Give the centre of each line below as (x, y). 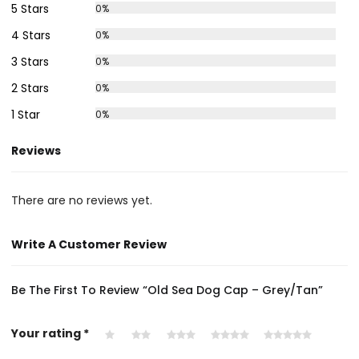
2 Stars (30, 88)
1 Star (26, 114)
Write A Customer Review (89, 245)
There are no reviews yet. (82, 201)
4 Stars (31, 35)
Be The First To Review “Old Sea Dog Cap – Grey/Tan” (167, 290)
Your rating (48, 334)
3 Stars (30, 61)
